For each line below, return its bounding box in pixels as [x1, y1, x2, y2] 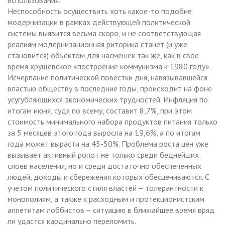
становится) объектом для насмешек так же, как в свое [8, 50, 199, 60]
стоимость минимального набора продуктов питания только [8, 116, 217, 127]
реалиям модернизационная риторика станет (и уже [8, 39, 187, 49]
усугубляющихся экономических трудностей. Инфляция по [8, 94, 208, 104]
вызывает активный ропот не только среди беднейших [8, 149, 199, 160]
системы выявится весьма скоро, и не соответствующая [8, 28, 201, 38]
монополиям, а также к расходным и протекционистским [8, 193, 204, 204]
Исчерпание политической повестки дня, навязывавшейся [8, 72, 207, 82]
